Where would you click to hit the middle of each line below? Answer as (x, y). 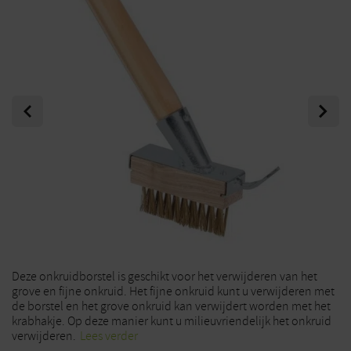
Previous (34, 103)
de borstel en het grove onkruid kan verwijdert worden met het (171, 306)
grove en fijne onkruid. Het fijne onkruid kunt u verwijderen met (173, 291)
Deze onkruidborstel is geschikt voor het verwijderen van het (165, 277)
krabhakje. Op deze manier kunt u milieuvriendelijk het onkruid (172, 321)
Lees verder (109, 336)
